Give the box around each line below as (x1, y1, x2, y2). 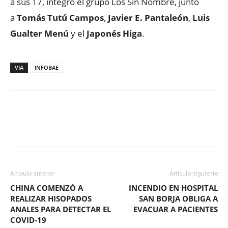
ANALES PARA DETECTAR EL (10, 204, 111, 214)
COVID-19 (10, 214, 46, 225)
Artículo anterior (10, 169, 54, 177)
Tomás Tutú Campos (17, 11, 104, 23)
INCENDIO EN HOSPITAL (129, 182, 218, 193)
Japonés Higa (87, 27, 142, 39)
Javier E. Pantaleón (106, 11, 188, 23)
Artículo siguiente (169, 169, 218, 177)
